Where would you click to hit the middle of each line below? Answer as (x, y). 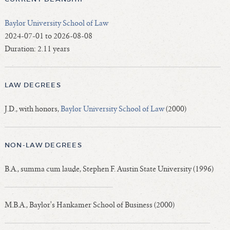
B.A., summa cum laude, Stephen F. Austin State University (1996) (109, 169)
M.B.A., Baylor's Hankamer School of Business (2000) (89, 205)
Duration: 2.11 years (37, 49)
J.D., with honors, (32, 109)
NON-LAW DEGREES (43, 145)
